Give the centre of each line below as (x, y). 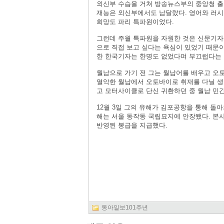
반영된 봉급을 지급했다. (132, 125)
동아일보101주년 (125, 207)
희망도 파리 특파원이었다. (135, 22)
